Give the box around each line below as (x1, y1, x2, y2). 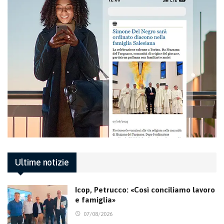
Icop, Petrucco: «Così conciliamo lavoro (75, 185, 215, 194)
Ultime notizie (15, 157, 69, 168)
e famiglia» (75, 195, 115, 204)
